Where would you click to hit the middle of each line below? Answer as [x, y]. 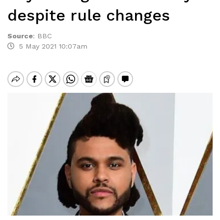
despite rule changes [89, 15]
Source [20, 36]
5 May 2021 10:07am [51, 46]
